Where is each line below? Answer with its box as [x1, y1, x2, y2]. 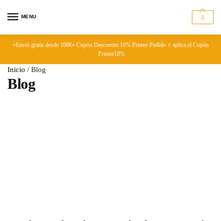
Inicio [7, 66, 25, 74]
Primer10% [96, 50, 125, 57]
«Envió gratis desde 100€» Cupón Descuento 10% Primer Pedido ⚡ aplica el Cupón [12, 41, 209, 48]
